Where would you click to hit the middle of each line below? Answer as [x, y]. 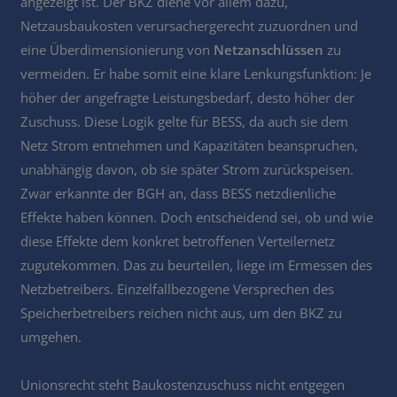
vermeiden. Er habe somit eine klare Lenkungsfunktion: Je [196, 73]
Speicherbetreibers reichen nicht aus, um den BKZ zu [182, 312]
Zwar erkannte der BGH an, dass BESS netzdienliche [179, 193]
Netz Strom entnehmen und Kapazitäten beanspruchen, [190, 145]
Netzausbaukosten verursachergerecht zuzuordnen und [190, 25]
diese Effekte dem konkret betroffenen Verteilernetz [178, 241]
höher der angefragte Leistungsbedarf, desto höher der [188, 97]
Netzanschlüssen [269, 49]
